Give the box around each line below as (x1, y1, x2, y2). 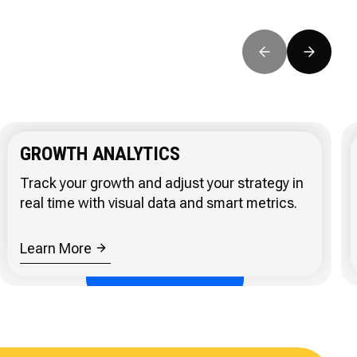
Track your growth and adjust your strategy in (20, 174, 304, 191)
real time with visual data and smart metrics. (20, 194, 298, 211)
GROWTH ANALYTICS (20, 142, 180, 165)
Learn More (20, 239, 92, 257)
